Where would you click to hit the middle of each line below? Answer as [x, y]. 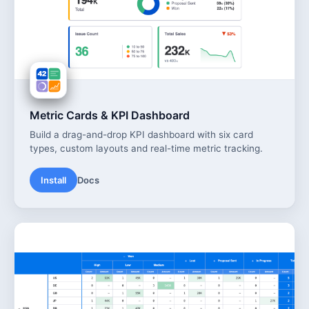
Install [53, 180]
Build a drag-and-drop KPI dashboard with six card [141, 134]
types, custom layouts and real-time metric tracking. [146, 148]
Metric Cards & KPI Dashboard [110, 115]
